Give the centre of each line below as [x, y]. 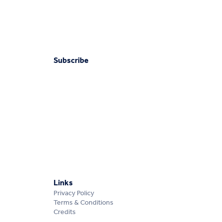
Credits [65, 213]
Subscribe [71, 61]
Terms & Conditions [84, 203]
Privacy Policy [74, 194]
